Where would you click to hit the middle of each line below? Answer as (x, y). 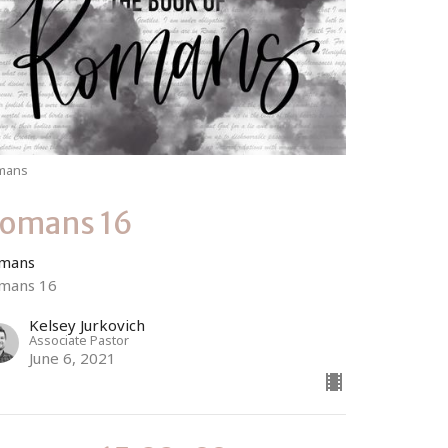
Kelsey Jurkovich (87, 324)
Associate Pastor (79, 339)
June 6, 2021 (73, 357)
